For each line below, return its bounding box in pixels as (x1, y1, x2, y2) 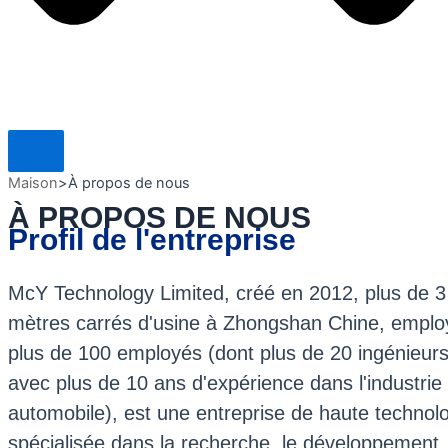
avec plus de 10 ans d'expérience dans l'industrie (8, 371, 442, 394)
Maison (8, 173, 58, 192)
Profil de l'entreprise (8, 222, 296, 256)
